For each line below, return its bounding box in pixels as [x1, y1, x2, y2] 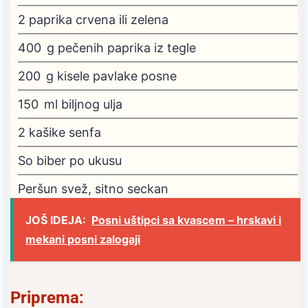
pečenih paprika [58, 40, 151, 55]
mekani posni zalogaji [25, 232, 140, 246]
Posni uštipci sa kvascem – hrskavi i [91, 212, 281, 227]
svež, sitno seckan [61, 181, 168, 196]
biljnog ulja [61, 96, 122, 111]
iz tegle [154, 40, 196, 55]
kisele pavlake [57, 68, 137, 83]
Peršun [18, 181, 58, 196]
